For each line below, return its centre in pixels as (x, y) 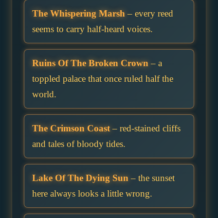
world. (44, 94)
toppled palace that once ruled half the (103, 79)
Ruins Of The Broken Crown (90, 63)
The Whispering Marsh (79, 14)
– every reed (149, 14)
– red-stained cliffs (145, 128)
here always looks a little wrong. (92, 194)
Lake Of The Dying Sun (80, 178)
